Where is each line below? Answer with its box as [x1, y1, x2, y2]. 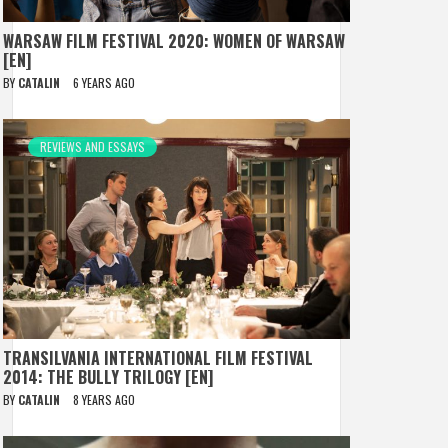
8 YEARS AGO [73, 390, 135, 408]
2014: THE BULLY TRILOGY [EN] [3, 364, 213, 389]
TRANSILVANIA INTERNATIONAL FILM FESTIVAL [3, 345, 313, 370]
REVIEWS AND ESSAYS [40, 137, 145, 155]
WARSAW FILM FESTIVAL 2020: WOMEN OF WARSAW [3, 28, 345, 53]
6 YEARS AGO [73, 73, 135, 91]
